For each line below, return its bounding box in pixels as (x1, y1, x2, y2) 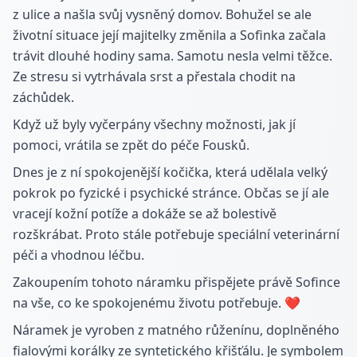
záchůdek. (13, 88, 74, 106)
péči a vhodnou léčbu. (13, 246, 144, 264)
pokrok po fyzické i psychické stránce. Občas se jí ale (13, 184, 329, 202)
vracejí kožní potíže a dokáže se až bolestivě (13, 205, 277, 222)
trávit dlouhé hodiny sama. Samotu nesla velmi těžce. (13, 47, 332, 65)
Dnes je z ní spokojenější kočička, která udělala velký (13, 163, 328, 181)
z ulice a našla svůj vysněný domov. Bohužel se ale (13, 6, 312, 23)
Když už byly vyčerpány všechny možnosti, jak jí (13, 116, 296, 133)
